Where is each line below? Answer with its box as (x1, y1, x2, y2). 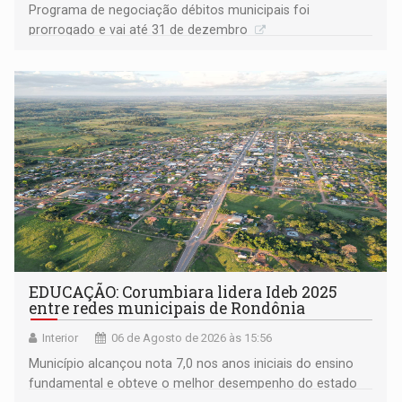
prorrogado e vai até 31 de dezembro (29, 22, 252, 38)
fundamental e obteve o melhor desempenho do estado (29, 376, 358, 391)
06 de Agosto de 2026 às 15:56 (111, 331, 273, 345)
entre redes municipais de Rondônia (29, 298, 306, 319)
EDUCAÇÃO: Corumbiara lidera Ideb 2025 (29, 282, 338, 303)
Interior (42, 331, 79, 345)
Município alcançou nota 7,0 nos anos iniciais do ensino (29, 356, 354, 371)
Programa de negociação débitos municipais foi (29, 3, 310, 18)
